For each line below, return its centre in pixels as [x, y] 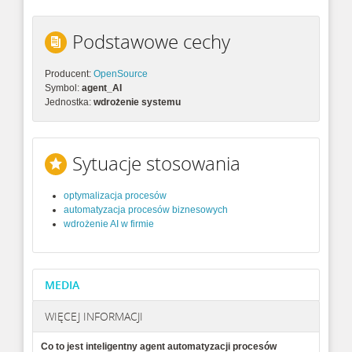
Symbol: [63, 88]
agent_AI [102, 88]
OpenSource [121, 74]
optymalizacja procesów [115, 196]
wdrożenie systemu [137, 102]
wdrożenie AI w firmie [109, 224]
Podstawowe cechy [151, 42]
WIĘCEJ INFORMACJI [94, 316]
